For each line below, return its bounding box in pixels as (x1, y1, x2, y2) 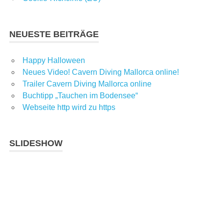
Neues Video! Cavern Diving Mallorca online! (22, 67, 179, 76)
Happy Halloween (22, 56, 85, 65)
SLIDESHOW (9, 138, 63, 148)
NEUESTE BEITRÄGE (9, 29, 99, 39)
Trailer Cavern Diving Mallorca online (22, 79, 152, 88)
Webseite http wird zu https (22, 103, 115, 111)
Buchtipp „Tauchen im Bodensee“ (22, 91, 138, 100)
